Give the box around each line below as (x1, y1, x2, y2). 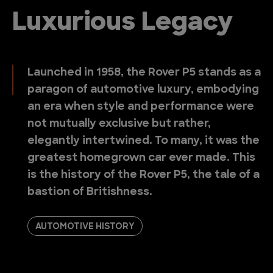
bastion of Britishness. (27, 186, 152, 198)
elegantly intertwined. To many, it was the (27, 135, 260, 147)
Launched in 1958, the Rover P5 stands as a (27, 67, 261, 79)
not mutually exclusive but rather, (27, 118, 211, 130)
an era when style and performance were (27, 101, 254, 113)
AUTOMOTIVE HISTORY (35, 222, 135, 232)
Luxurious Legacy (12, 10, 233, 37)
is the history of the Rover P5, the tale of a (27, 169, 260, 181)
